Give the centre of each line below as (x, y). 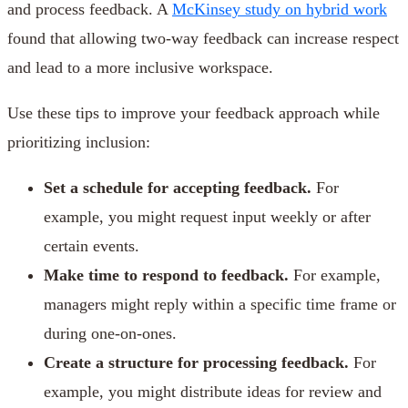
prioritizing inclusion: (79, 143)
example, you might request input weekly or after (207, 217)
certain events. (92, 246)
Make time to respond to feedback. (166, 275)
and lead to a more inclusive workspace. (140, 68)
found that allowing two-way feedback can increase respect (203, 39)
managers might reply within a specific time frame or (220, 305)
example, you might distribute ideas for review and (213, 392)
